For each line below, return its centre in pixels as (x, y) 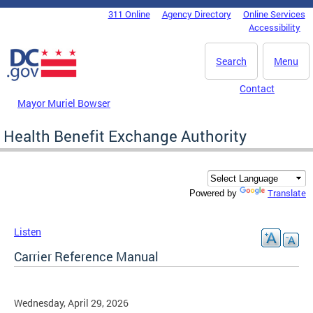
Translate (287, 193)
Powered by (214, 194)
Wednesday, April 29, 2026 (71, 303)
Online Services (274, 14)
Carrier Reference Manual (86, 257)
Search (231, 61)
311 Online (129, 14)
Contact (257, 88)
